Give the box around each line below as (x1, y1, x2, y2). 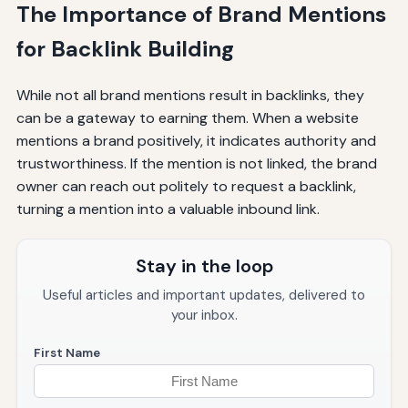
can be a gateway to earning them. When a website (15, 108, 359, 128)
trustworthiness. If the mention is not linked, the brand (15, 154, 377, 174)
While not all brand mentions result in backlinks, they (15, 86, 364, 106)
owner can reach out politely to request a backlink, (15, 177, 356, 197)
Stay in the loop (135, 254, 273, 279)
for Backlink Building (15, 34, 234, 63)
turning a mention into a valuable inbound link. (15, 199, 320, 219)
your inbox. (170, 306, 238, 325)
